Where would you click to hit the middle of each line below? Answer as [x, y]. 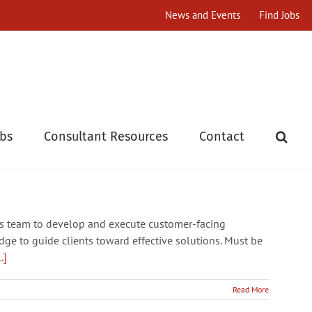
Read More [250, 289]
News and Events [203, 15]
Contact [222, 136]
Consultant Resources [106, 136]
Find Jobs [279, 15]
